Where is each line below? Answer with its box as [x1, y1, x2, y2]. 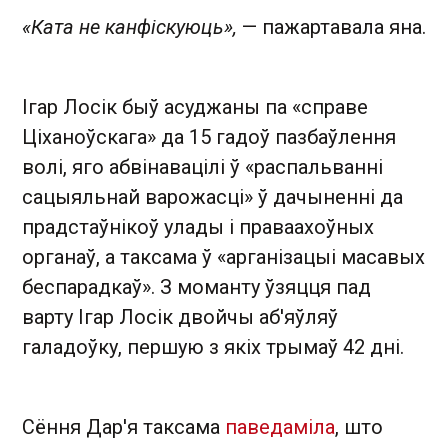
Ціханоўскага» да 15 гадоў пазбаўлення [22, 124, 396, 149]
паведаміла [225, 414, 335, 439]
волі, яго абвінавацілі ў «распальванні [22, 154, 383, 179]
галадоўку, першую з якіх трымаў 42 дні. [22, 334, 404, 359]
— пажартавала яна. [237, 14, 426, 39]
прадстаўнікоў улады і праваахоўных [22, 214, 374, 239]
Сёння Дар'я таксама [22, 414, 225, 439]
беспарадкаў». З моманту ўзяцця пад [22, 274, 371, 299]
